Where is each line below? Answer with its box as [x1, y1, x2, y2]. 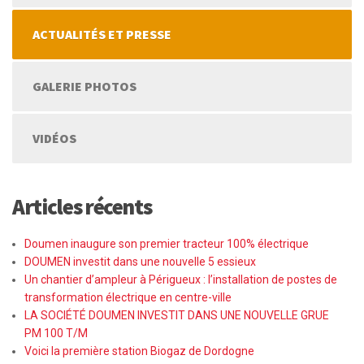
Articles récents [12, 193, 152, 221]
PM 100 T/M [24, 327, 88, 340]
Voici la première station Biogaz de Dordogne [24, 344, 254, 358]
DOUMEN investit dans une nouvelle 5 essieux [24, 255, 256, 269]
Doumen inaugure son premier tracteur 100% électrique [24, 237, 309, 251]
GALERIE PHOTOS [32, 78, 136, 95]
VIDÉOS [32, 130, 76, 147]
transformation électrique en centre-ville [24, 291, 232, 305]
